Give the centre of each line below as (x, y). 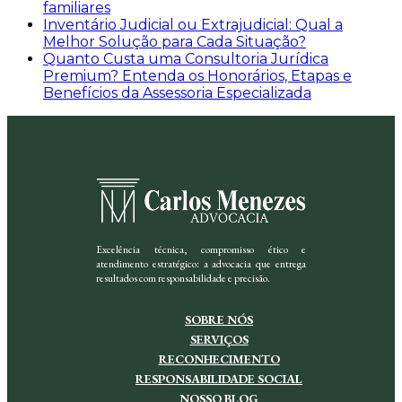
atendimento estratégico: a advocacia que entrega (201, 264)
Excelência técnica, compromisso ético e (201, 250)
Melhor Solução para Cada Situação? (175, 42)
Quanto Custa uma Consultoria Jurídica (186, 59)
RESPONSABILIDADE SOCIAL (219, 379)
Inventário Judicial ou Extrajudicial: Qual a (193, 25)
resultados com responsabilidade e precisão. (183, 279)
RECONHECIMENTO (219, 359)
